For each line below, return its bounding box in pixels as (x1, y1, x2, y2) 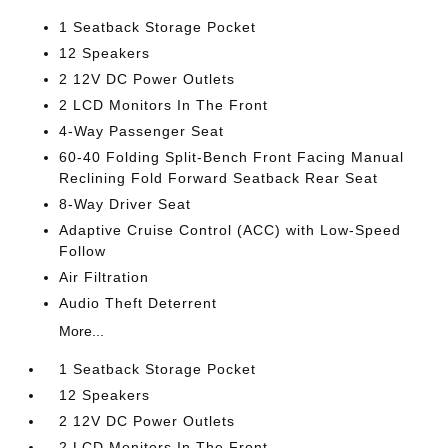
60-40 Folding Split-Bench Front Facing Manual (59, 149, 405, 166)
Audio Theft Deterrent (59, 295, 218, 312)
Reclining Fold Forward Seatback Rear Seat (59, 170, 379, 187)
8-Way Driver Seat (59, 196, 192, 213)
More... (59, 323, 105, 340)
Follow (59, 243, 107, 260)
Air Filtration (59, 269, 150, 286)
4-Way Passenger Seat (59, 123, 225, 140)
